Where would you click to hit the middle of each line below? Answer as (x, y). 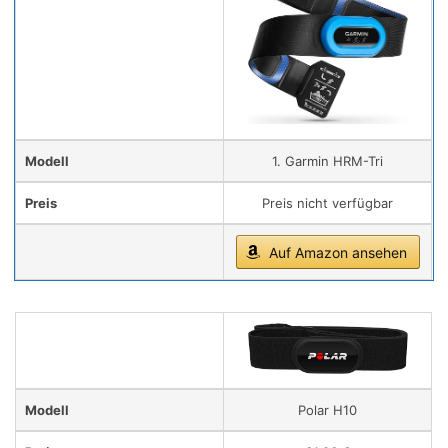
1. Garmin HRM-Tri (328, 161)
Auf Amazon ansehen (337, 253)
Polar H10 (328, 410)
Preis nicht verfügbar (328, 203)
